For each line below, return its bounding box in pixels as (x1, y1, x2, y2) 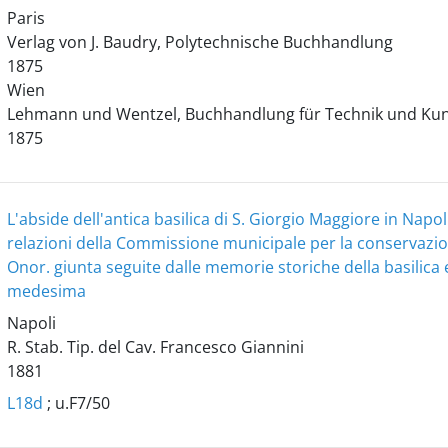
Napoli (6, 312, 56, 334)
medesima (6, 280, 86, 302)
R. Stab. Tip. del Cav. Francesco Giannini (6, 336, 304, 358)
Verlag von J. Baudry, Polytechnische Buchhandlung (6, 31, 393, 53)
